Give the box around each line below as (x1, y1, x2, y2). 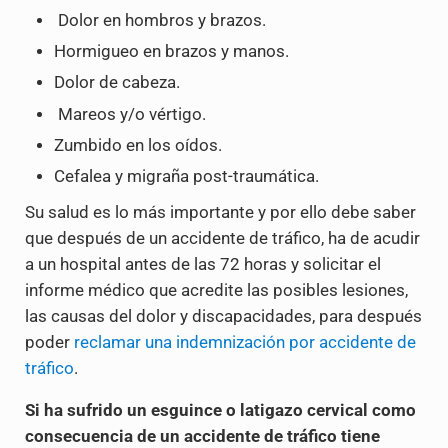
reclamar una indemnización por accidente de (73, 333, 416, 353)
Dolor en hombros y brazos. (54, 10, 267, 30)
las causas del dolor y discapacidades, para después (24, 307, 422, 327)
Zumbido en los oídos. (54, 135, 223, 155)
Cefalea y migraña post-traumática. (54, 167, 320, 187)
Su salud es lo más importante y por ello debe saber (24, 203, 416, 223)
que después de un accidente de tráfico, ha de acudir (24, 229, 420, 249)
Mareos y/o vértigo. (54, 104, 207, 124)
